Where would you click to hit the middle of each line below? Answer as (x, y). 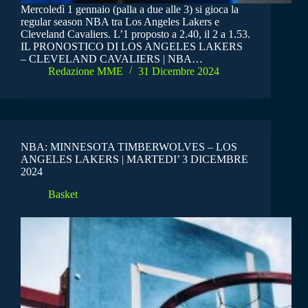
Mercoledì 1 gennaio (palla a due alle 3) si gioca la (130, 10)
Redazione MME (86, 71)
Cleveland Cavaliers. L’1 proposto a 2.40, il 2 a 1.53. (135, 34)
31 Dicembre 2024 (179, 71)
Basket (63, 194)
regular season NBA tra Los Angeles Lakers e (120, 22)
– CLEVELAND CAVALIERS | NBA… (112, 59)
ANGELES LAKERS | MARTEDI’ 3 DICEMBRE (134, 159)
